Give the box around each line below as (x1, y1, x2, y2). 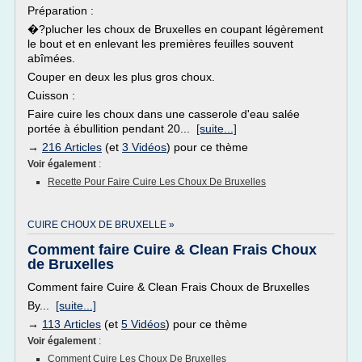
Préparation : (27, 4, 94, 17)
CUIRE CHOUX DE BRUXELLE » (27, 219, 175, 230)
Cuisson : (27, 89, 75, 102)
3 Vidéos (122, 141, 166, 154)
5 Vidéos (121, 318, 166, 330)
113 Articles (42, 318, 101, 330)
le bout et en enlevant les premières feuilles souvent (27, 37, 293, 50)
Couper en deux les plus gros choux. (27, 70, 215, 83)
